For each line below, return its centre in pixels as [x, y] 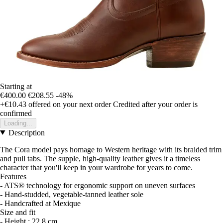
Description [26, 132]
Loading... [18, 123]
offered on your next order [69, 104]
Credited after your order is [155, 104]
